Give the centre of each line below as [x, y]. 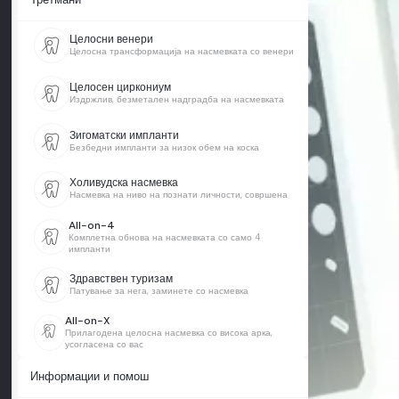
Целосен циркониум [120, 87]
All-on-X [88, 321]
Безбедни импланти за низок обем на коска [164, 147]
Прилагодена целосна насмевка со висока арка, [169, 333]
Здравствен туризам [121, 278]
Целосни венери [111, 40]
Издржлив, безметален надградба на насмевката [176, 99]
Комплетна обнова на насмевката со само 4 [165, 237]
